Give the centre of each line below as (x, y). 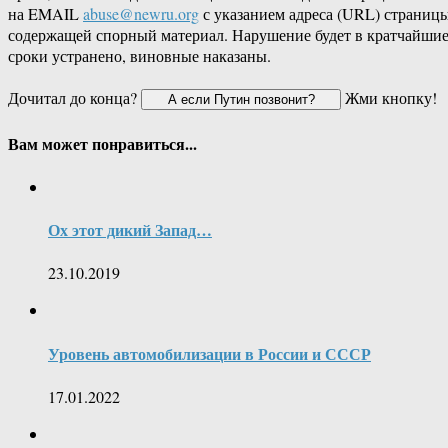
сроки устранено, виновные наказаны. (139, 56)
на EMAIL (45, 14)
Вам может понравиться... (102, 143)
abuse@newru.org (141, 14)
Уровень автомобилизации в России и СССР (209, 353)
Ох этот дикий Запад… (130, 230)
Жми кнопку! (389, 98)
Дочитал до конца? (74, 98)
